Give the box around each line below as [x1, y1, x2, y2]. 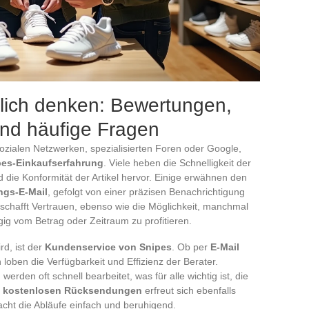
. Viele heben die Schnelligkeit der [103, 157, 251, 168]
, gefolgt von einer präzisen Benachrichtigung [48, 186, 245, 197]
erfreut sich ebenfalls [142, 284, 236, 296]
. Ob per [172, 241, 210, 252]
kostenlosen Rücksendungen [3, 284, 142, 296]
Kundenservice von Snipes [45, 241, 172, 252]
